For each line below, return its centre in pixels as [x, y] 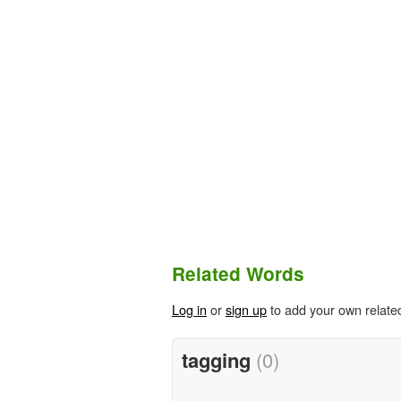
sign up [246, 310]
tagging [218, 359]
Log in [189, 310]
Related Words [238, 274]
